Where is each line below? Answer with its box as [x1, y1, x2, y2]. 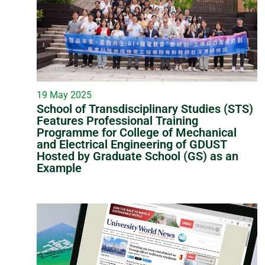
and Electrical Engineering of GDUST [37, 137, 227, 152]
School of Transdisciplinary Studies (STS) [37, 102, 253, 117]
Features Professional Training [37, 114, 198, 128]
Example [37, 161, 82, 176]
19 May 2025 [37, 89, 92, 101]
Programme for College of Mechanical [37, 125, 237, 140]
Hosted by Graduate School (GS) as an [37, 149, 238, 164]
